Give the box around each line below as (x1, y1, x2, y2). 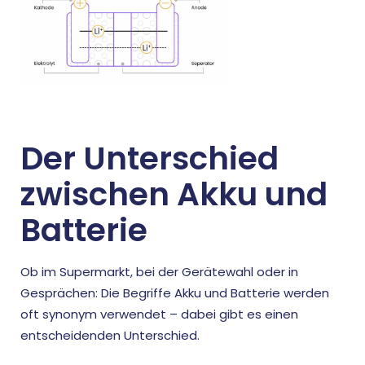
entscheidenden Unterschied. (20, 327, 200, 344)
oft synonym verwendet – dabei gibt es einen (20, 306, 298, 323)
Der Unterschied (20, 136, 279, 181)
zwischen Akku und (20, 172, 328, 217)
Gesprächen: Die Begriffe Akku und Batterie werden (20, 284, 329, 301)
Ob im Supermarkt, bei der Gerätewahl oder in (20, 263, 298, 280)
